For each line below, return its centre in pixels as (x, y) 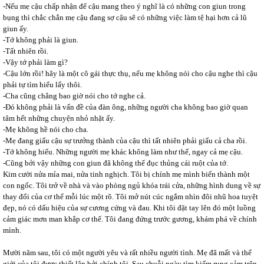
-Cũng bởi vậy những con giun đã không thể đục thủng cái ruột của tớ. (115, 163)
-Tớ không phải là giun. (41, 40)
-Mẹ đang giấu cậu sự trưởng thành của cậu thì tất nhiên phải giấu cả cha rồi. (125, 141)
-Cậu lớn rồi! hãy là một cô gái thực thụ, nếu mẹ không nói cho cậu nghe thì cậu (130, 73)
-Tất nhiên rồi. (26, 51)
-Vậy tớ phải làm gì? (35, 62)
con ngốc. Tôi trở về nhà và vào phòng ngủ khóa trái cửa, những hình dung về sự (132, 185)
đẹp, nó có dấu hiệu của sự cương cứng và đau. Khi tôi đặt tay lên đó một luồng (129, 208)
